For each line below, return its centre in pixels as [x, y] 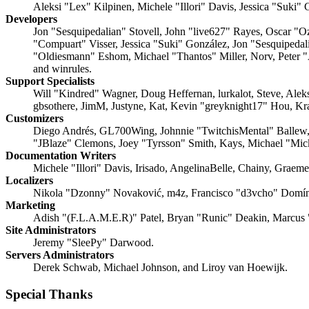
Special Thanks [49, 294]
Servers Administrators [60, 255]
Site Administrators [51, 230]
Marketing [30, 205]
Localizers [29, 180]
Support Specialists [50, 81]
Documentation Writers [61, 155]
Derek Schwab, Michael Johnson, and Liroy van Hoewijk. [160, 267]
